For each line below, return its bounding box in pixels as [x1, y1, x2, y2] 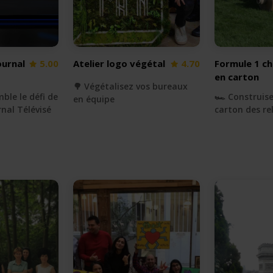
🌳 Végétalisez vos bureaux [73, 80, 188, 92]
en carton [214, 71, 260, 83]
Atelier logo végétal [73, 57, 165, 69]
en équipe [73, 93, 115, 105]
